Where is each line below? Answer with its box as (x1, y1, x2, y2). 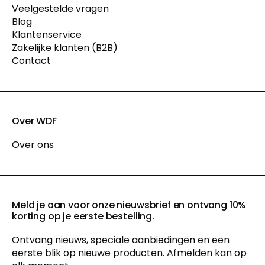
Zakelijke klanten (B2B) (12, 41, 118, 54)
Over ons (12, 138, 54, 151)
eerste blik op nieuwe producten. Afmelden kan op (12, 246, 247, 260)
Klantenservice (12, 28, 82, 41)
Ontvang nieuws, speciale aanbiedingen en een (12, 233, 230, 247)
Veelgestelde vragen (12, 2, 109, 15)
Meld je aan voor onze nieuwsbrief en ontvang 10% (12, 198, 247, 212)
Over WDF (12, 114, 57, 128)
